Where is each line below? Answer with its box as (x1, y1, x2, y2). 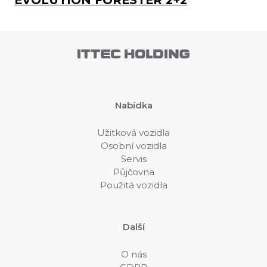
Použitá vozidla (100, 179, 167, 191)
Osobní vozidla (100, 140, 167, 151)
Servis (120, 153, 147, 164)
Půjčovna (113, 166, 154, 178)
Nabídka (114, 100, 153, 111)
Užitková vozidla (97, 127, 170, 138)
